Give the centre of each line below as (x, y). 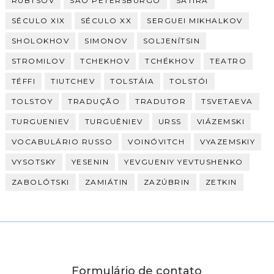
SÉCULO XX (106, 20)
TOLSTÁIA (132, 81)
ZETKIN (221, 182)
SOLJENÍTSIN (172, 41)
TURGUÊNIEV (114, 121)
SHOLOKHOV (40, 41)
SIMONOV (106, 41)
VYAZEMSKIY (228, 142)
